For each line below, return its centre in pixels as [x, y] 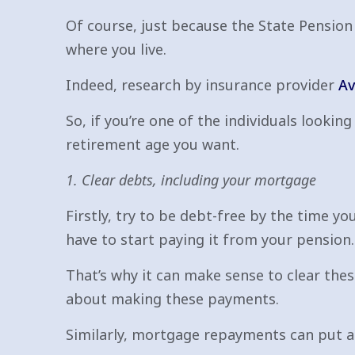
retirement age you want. [153, 144]
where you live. [116, 49]
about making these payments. [172, 299]
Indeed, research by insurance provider [202, 85]
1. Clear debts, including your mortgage [191, 180]
